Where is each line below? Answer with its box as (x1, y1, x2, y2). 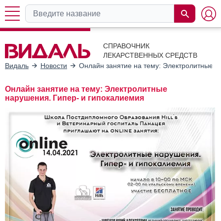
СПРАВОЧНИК (103, 42, 149, 50)
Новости (40, 61, 67, 70)
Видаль (5, 61, 29, 70)
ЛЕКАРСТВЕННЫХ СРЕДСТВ (103, 51, 197, 59)
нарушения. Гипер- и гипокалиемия (5, 93, 144, 102)
